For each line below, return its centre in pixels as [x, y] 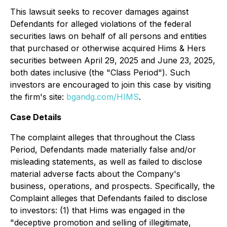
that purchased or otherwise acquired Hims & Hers [108, 48]
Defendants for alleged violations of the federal [101, 24]
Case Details [36, 117]
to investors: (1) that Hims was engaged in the [98, 210]
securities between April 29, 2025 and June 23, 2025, [113, 60]
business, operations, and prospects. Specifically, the [112, 186]
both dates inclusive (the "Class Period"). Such [100, 72]
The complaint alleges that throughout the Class [103, 137]
